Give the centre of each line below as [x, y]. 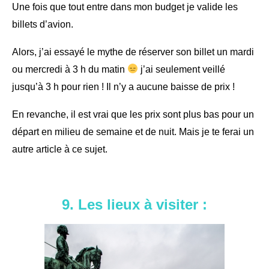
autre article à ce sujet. [60, 149]
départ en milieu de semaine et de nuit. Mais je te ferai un [133, 131]
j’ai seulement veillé [182, 69]
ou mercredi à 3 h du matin [70, 69]
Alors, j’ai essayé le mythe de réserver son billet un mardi [133, 52]
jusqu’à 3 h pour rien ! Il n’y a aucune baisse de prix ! [123, 86]
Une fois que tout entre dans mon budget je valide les [125, 7]
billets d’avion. [43, 24]
